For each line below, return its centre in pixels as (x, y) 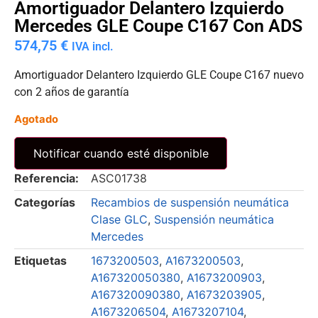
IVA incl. (93, 47)
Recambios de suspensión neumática (190, 203)
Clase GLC (119, 220)
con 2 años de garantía (72, 92)
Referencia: (46, 179)
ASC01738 (119, 179)
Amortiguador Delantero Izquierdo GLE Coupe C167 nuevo (159, 75)
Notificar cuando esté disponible (121, 154)
